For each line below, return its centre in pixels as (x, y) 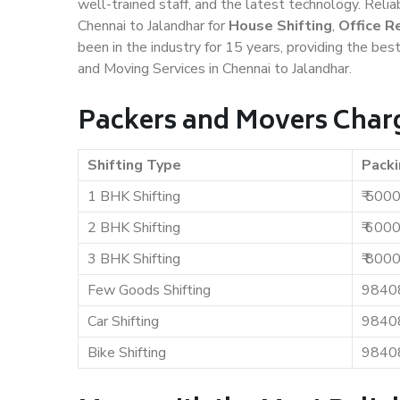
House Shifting (280, 26)
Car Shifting (123, 321)
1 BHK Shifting (134, 196)
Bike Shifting (127, 353)
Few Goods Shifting (149, 290)
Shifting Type (134, 165)
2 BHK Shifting (134, 228)
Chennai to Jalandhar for (153, 26)
